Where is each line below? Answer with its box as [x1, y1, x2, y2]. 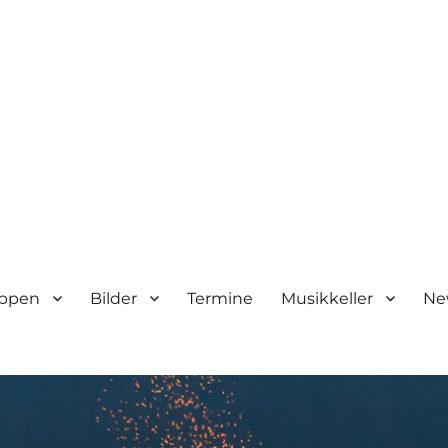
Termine [187, 288, 254, 308]
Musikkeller [281, 288, 374, 308]
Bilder [90, 288, 138, 308]
